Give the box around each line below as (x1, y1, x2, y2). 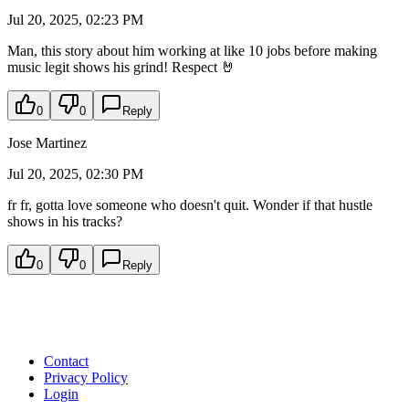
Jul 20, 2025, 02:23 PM (7, 12, 143, 28)
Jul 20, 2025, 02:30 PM (7, 166, 143, 183)
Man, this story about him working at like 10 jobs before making (7, 43, 377, 59)
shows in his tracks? (7, 214, 122, 230)
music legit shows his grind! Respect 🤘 (7, 59, 236, 76)
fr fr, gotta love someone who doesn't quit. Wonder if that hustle (7, 197, 372, 214)
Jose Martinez (7, 135, 87, 152)
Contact (44, 353, 89, 370)
